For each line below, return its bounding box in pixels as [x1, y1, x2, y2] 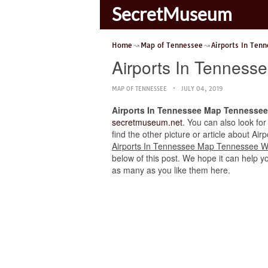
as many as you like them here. [112, 164, 230, 176]
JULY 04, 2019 [181, 85, 223, 93]
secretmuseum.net [112, 116, 182, 128]
